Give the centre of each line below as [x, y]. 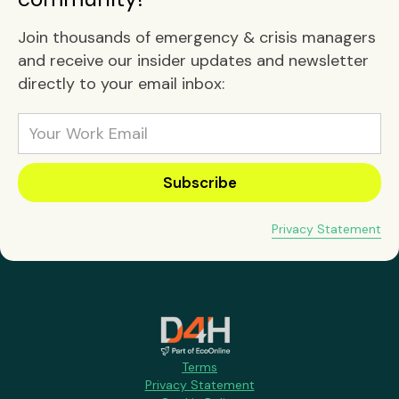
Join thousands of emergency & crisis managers [197, 38]
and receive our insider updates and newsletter [193, 61]
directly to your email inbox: [121, 84]
